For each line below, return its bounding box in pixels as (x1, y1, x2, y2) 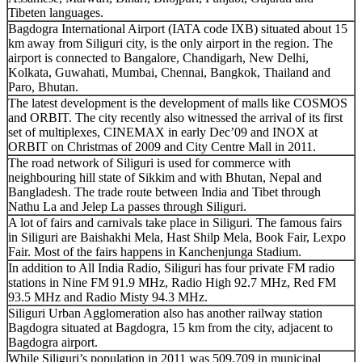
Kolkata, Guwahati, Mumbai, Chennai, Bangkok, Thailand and (8, 65, 330, 79)
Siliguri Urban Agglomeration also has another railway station (8, 305, 322, 320)
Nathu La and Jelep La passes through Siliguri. (8, 199, 246, 213)
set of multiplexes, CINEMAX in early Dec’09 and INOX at (8, 124, 318, 139)
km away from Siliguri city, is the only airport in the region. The (8, 36, 333, 50)
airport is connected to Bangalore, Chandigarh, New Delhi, (8, 50, 309, 65)
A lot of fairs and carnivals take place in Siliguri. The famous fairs (8, 215, 342, 229)
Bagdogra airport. (8, 335, 98, 349)
